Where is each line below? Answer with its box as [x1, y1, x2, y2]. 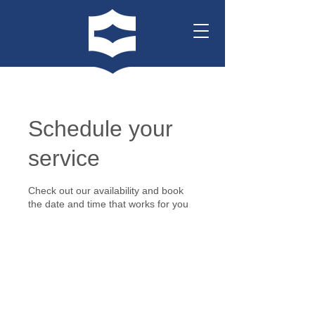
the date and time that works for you [28, 198, 188, 210]
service [28, 146, 100, 171]
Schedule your [28, 116, 173, 141]
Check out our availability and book [28, 185, 184, 196]
